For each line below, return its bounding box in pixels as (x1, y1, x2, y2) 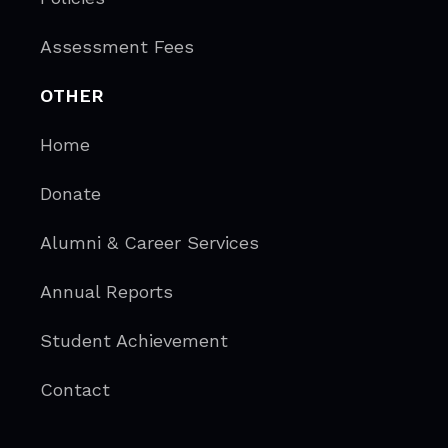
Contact (40, 378, 111, 400)
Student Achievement (40, 329, 235, 351)
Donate (40, 182, 114, 204)
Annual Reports (40, 280, 180, 302)
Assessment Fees (40, 35, 195, 57)
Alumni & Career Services (40, 231, 260, 253)
